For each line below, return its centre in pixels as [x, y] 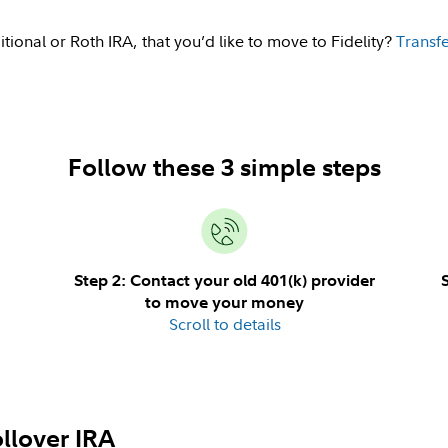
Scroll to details [224, 324]
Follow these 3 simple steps [224, 166]
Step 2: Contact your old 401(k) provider [224, 280]
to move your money [224, 302]
